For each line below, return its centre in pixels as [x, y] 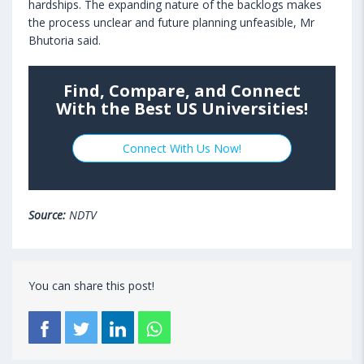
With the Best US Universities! [182, 109]
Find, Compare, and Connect [182, 91]
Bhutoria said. [65, 41]
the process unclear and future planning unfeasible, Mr [171, 23]
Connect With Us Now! [182, 149]
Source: [47, 215]
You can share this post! [91, 286]
